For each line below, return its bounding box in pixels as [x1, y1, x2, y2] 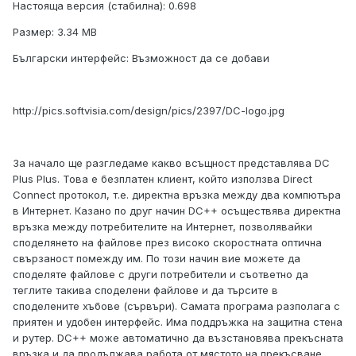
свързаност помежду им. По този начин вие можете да [13, 252, 300, 265]
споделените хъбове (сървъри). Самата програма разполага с [13, 300, 340, 313]
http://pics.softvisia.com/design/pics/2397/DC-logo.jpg [13, 104, 284, 118]
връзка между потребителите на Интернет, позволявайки [13, 220, 312, 234]
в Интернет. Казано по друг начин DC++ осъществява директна [13, 204, 341, 218]
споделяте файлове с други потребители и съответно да [13, 268, 308, 281]
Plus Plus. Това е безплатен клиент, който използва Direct [13, 172, 312, 186]
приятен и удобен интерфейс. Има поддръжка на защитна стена [13, 315, 342, 329]
